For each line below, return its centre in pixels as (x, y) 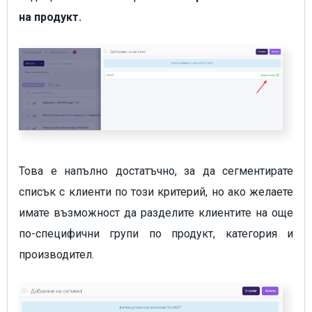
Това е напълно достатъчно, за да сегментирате (156, 171)
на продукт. (50, 17)
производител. (58, 255)
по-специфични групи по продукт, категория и (156, 234)
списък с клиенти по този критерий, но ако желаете (156, 192)
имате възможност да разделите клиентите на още (156, 213)
